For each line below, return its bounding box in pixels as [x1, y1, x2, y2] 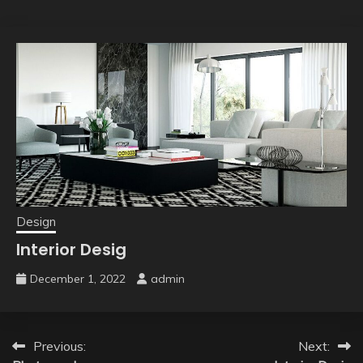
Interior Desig [16, 237, 126, 261]
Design [16, 213, 56, 229]
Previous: [33, 337, 86, 354]
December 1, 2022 [30, 271, 126, 286]
